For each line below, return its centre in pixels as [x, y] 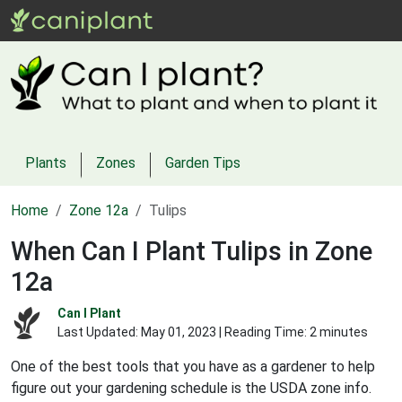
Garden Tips [203, 162]
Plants [46, 162]
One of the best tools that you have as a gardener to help [193, 366]
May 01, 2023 [179, 332]
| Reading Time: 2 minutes [292, 332]
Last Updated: [99, 332]
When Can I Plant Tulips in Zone [192, 251]
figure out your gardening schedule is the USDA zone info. [191, 388]
